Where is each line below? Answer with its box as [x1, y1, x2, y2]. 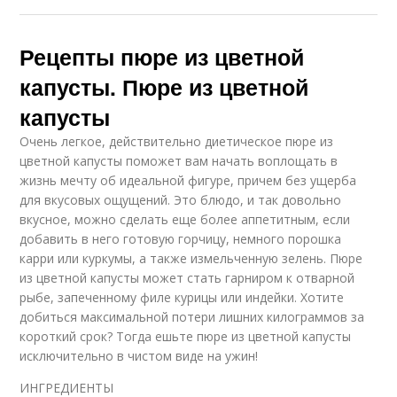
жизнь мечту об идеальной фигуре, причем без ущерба [19, 171, 357, 189]
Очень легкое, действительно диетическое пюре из [19, 132, 334, 150]
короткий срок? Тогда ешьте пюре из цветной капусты [19, 327, 352, 345]
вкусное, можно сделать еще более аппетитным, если [19, 210, 351, 228]
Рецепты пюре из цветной [19, 40, 305, 73]
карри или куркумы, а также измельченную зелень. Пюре [19, 249, 363, 267]
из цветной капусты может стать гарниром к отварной [19, 269, 355, 286]
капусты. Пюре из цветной [19, 70, 309, 103]
